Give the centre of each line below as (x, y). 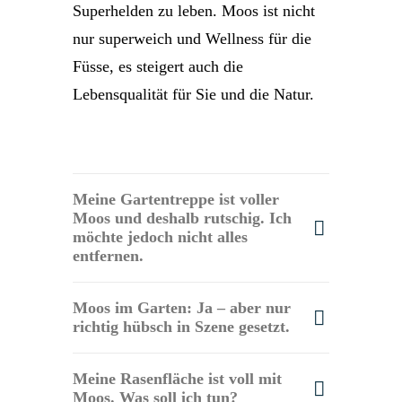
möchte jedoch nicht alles (160, 237)
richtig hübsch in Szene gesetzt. (181, 327)
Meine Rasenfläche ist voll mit (177, 379)
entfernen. (108, 256)
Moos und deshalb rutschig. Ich (182, 218)
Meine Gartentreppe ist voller (176, 199)
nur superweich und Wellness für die (192, 39)
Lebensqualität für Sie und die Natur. (193, 94)
